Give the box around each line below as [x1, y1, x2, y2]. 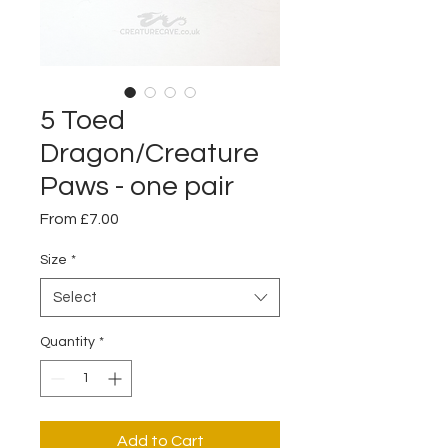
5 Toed [40, 105, 125, 135]
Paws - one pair [40, 171, 234, 201]
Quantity [40, 334, 95, 349]
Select [53, 289, 97, 305]
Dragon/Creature [40, 138, 259, 168]
